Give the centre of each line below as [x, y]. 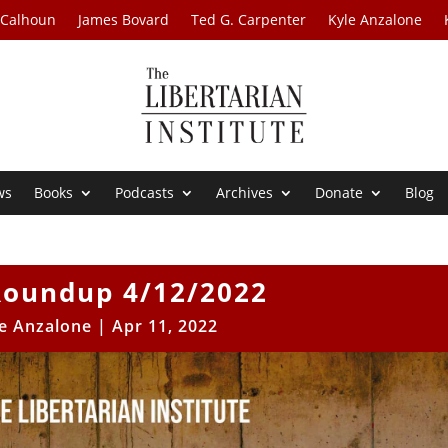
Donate [339, 193]
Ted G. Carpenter [249, 19]
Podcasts [145, 193]
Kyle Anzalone [375, 19]
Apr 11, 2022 [165, 326]
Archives [245, 193]
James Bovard [124, 19]
